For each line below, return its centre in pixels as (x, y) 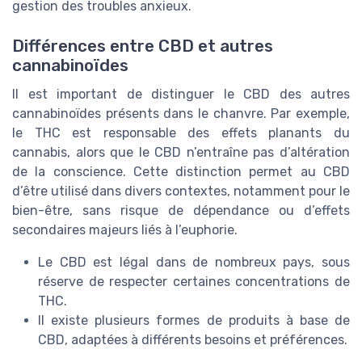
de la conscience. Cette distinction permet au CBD (181, 171)
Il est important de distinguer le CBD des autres (181, 94)
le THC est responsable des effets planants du (181, 133)
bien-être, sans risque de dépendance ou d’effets (181, 210)
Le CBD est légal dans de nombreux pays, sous (194, 262)
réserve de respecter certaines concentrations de (194, 281)
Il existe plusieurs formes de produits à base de (194, 320)
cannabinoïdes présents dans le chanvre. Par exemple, (181, 113)
